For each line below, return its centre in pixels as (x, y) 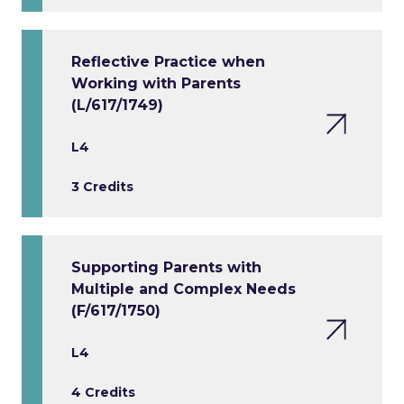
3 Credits (102, 187)
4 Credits (103, 393)
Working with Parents (156, 84)
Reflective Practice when (168, 62)
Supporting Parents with (166, 268)
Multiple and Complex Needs (184, 289)
